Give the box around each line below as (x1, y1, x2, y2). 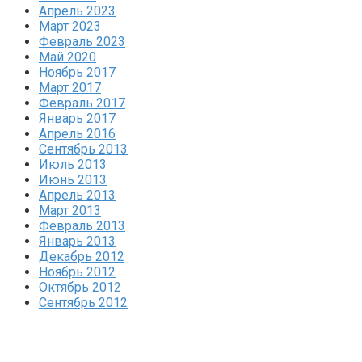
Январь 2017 (39, 110, 116, 126)
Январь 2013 (39, 233, 116, 249)
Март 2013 (39, 202, 101, 218)
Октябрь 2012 (39, 279, 121, 295)
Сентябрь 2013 (39, 141, 128, 157)
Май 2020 (39, 48, 96, 65)
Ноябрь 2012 (39, 263, 116, 280)
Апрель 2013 (39, 187, 116, 203)
